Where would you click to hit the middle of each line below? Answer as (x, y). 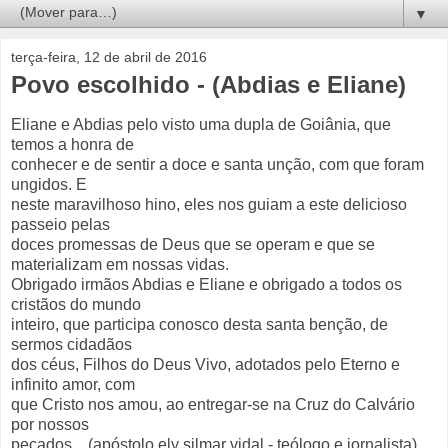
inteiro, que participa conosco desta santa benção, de (199, 325)
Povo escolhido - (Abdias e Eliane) (208, 85)
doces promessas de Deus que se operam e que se (193, 245)
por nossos (50, 425)
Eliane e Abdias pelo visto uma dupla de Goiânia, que (201, 125)
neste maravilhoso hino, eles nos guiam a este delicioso (209, 205)
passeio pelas (60, 225)
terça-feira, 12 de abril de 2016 (109, 57)
